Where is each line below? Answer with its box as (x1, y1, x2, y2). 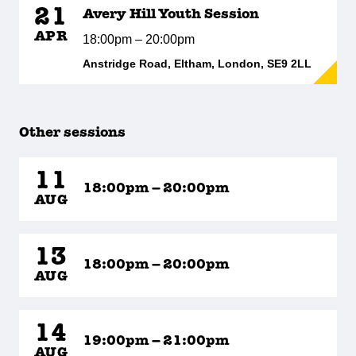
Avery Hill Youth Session (83, 7, 259, 22)
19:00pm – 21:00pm (83, 334, 230, 349)
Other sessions (19, 126, 126, 141)
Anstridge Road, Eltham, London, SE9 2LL (83, 57, 311, 70)
